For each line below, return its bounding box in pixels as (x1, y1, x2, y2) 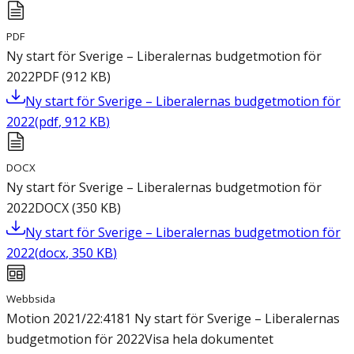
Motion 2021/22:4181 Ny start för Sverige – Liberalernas (6, 310, 340, 328)
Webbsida (6, 292, 55, 307)
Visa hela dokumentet (145, 330, 273, 348)
